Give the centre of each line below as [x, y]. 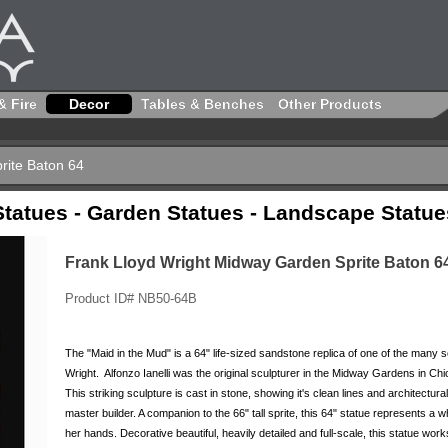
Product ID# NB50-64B [130, 298]
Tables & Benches [202, 104]
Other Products [330, 104]
